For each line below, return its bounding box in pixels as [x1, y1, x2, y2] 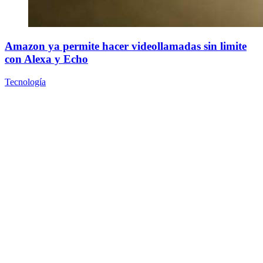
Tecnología [5, 77, 46, 87]
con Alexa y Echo [5, 53, 88, 66]
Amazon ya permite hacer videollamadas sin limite [5, 40, 247, 53]
